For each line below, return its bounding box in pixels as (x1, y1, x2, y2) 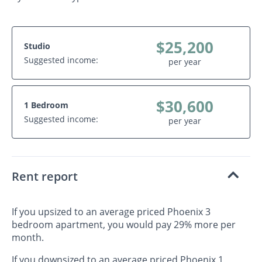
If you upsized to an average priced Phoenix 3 (12, 205, 211, 218)
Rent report (12, 168, 78, 184)
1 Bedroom (24, 99, 68, 111)
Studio (24, 40, 50, 51)
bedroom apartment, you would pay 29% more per (12, 218, 236, 231)
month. (12, 230, 44, 244)
